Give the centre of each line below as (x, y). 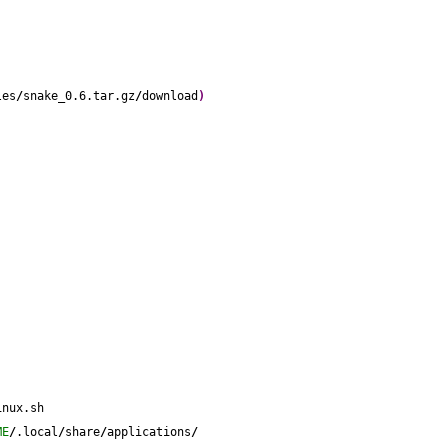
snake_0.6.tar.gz (79, 96)
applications (149, 432)
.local (37, 432)
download (170, 96)
